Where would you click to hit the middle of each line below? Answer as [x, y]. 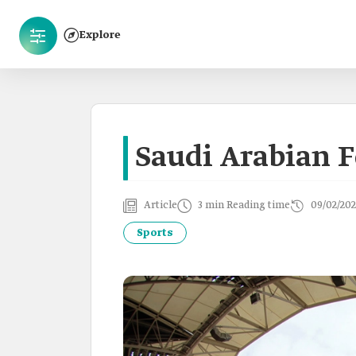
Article [161, 205]
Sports [155, 233]
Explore [100, 35]
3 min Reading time [244, 205]
